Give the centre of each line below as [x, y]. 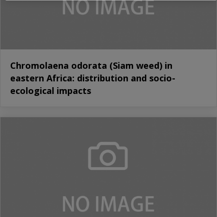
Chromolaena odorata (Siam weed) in [91, 65]
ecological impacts [51, 90]
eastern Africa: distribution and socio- [93, 78]
